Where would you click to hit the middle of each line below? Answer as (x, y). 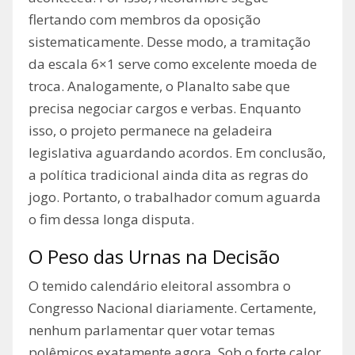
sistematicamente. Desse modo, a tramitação (170, 42)
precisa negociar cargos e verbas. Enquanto (165, 109)
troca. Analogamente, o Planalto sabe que (159, 86)
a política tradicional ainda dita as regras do (168, 175)
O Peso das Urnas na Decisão (154, 257)
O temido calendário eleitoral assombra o (160, 286)
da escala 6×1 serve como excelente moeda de (173, 64)
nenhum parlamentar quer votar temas (152, 330)
